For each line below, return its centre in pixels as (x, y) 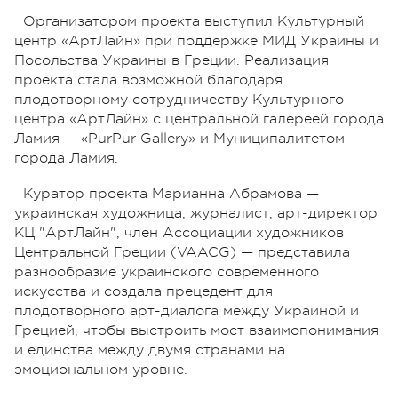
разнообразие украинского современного (167, 271)
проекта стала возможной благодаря (148, 80)
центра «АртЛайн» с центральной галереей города (199, 119)
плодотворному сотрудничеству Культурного (179, 99)
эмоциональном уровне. (101, 369)
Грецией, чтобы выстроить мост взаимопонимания (196, 330)
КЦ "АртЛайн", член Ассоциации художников (179, 232)
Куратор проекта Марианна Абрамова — (171, 193)
